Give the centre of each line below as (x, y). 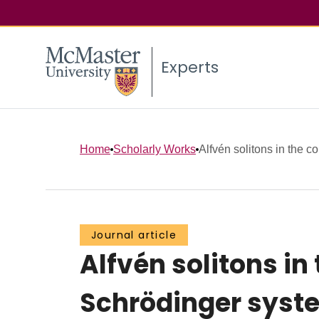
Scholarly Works (155, 149)
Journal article (134, 235)
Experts (190, 68)
